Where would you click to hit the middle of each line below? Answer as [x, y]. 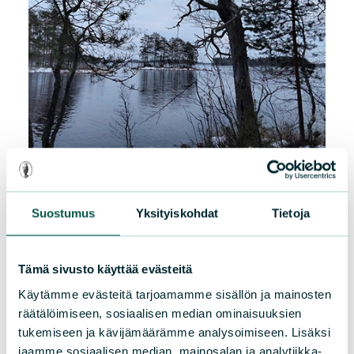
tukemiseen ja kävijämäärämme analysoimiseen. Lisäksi [174, 332]
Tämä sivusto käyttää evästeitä [105, 269]
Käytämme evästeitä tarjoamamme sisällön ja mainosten [175, 294]
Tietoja [291, 213]
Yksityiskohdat [177, 213]
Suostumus [63, 213]
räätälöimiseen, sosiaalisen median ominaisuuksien [160, 313]
